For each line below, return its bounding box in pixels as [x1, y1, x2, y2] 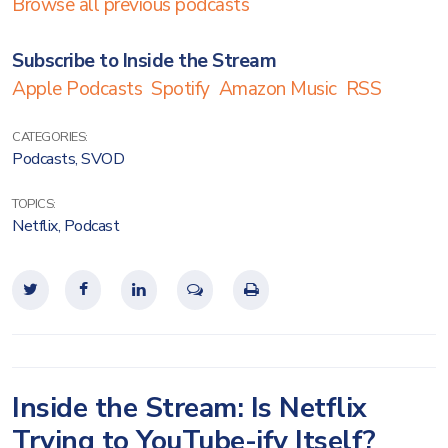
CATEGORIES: [12, 128, 88, 146]
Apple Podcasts [12, 76, 142, 102]
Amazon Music [218, 76, 337, 102]
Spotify [151, 76, 210, 102]
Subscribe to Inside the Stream [12, 48, 276, 74]
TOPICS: [12, 195, 56, 213]
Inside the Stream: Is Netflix [12, 389, 367, 427]
